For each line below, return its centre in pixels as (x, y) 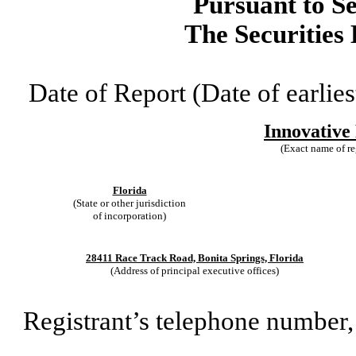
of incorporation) (130, 215)
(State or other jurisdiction (130, 203)
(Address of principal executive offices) (195, 270)
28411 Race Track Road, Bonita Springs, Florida (195, 257)
